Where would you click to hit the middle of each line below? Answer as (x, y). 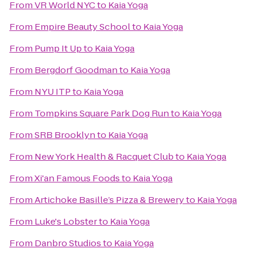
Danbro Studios (68, 243)
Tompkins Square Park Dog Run (102, 113)
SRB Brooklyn (65, 135)
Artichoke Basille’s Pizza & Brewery (109, 200)
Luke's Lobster (66, 221)
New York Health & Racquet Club (104, 156)
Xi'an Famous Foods (77, 178)
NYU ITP (53, 92)
